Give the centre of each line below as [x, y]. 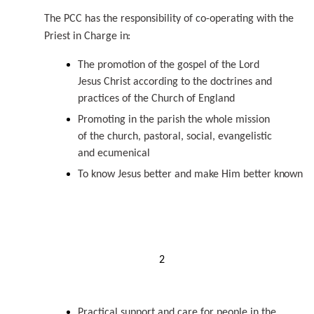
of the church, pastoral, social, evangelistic [175, 136]
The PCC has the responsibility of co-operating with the [169, 19]
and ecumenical [114, 153]
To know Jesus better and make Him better [176, 174]
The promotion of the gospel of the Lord [169, 65]
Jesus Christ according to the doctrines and [175, 82]
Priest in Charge [82, 36]
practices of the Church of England [156, 98]
